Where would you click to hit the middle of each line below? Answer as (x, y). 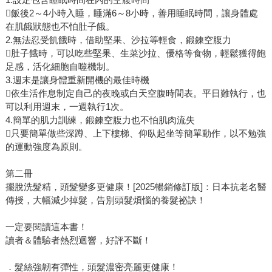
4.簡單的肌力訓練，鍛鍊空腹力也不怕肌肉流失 (100, 120)
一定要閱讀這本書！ (46, 227)
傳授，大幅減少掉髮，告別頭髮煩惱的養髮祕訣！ (108, 200)
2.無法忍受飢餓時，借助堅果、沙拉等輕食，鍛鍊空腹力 (118, 40)
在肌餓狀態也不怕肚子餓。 (60, 27)
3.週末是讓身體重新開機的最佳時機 (77, 80)
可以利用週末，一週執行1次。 (67, 107)
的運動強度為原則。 (49, 147)
